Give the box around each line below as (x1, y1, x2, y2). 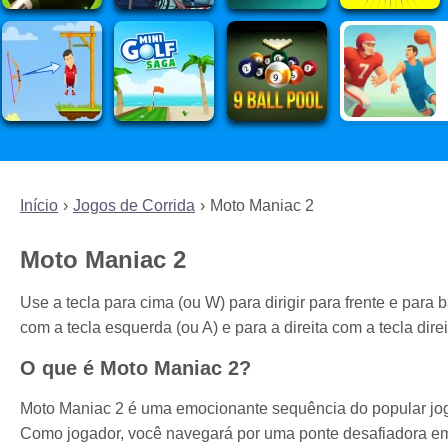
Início (20, 197, 58, 215)
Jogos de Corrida (73, 197, 195, 215)
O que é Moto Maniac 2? (20, 356, 251, 379)
